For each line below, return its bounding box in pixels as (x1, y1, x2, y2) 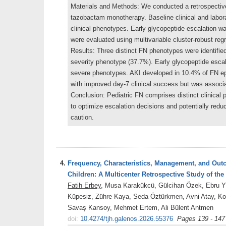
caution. (71, 113, 94, 121)
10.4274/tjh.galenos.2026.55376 (80, 214, 173, 222)
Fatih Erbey (68, 181, 101, 189)
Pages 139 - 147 (177, 214, 225, 222)
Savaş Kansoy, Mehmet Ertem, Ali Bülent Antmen (68, 203, 213, 211)
